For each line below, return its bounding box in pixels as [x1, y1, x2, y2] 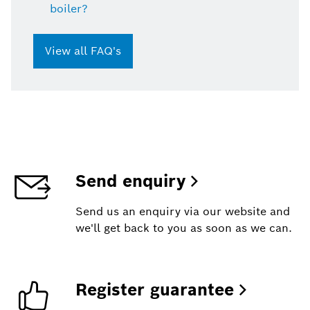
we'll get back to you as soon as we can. [75, 220, 292, 235]
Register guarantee [75, 278, 234, 300]
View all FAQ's [45, 43, 121, 58]
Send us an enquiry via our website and [75, 203, 290, 219]
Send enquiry [75, 170, 185, 192]
